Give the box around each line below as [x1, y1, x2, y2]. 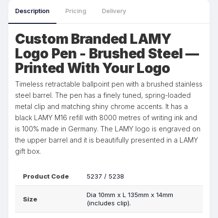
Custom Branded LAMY [15, 31, 172, 47]
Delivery [102, 7, 126, 15]
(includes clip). [87, 199, 131, 207]
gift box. [15, 147, 41, 155]
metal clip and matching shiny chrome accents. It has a [15, 102, 188, 110]
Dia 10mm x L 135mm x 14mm [87, 191, 174, 199]
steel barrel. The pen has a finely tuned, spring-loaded [15, 91, 191, 99]
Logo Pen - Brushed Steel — [15, 45, 199, 62]
